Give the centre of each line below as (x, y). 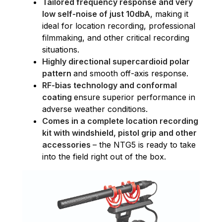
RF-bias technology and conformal (110, 85)
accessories (67, 144)
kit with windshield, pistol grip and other (119, 133)
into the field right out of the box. (104, 156)
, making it (169, 14)
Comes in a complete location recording (120, 121)
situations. (61, 49)
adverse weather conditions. (95, 109)
